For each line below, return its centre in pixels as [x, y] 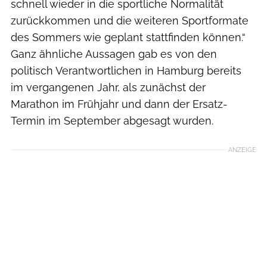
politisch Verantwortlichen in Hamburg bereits [126, 70]
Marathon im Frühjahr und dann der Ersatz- [119, 104]
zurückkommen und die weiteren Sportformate [130, 20]
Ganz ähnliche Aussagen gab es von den [114, 54]
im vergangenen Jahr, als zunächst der [108, 87]
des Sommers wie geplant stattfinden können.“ [128, 37]
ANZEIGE [242, 149]
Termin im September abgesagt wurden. [112, 120]
